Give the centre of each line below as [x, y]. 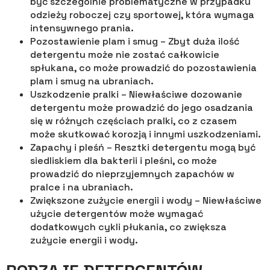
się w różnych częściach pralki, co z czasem [133, 121]
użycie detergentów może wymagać [117, 214]
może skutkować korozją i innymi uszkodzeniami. [146, 134]
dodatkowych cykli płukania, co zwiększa [128, 227]
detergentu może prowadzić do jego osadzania [142, 108]
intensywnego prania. [82, 28]
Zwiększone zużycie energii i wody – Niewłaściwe [146, 200]
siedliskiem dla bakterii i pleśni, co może [124, 161]
